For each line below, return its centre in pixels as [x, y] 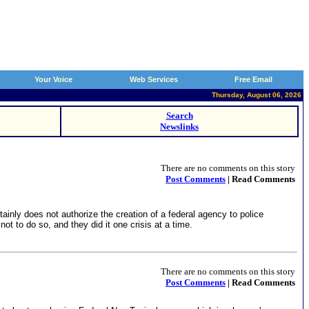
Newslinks [179, 127]
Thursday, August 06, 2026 [257, 95]
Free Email [253, 79]
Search [179, 116]
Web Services [153, 79]
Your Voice [53, 79]
